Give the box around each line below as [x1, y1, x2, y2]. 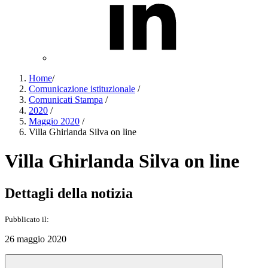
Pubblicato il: [5, 214, 49, 224]
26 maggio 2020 [5, 233, 66, 244]
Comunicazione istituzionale [29, 84, 135, 94]
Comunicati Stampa [29, 95, 103, 105]
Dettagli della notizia [5, 185, 133, 201]
